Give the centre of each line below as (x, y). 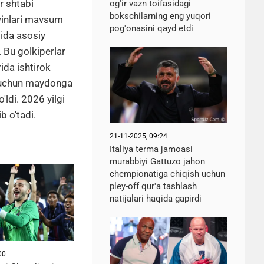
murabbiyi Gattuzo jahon (157, 161)
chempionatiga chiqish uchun (167, 174)
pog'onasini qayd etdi (151, 28)
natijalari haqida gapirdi (156, 199)
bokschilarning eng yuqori (160, 16)
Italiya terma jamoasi (151, 149)
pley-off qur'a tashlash (153, 186)
